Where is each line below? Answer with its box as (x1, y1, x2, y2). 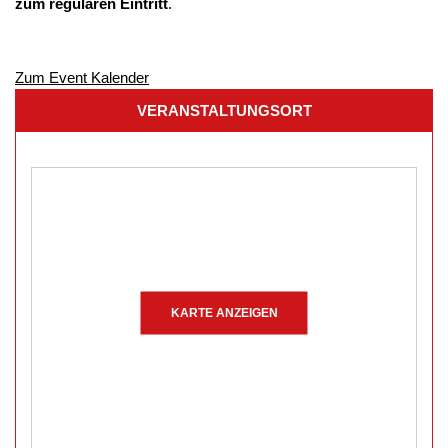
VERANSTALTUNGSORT (136, 102, 312, 119)
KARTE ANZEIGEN (170, 305, 278, 320)
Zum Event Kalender (15, 69, 149, 86)
